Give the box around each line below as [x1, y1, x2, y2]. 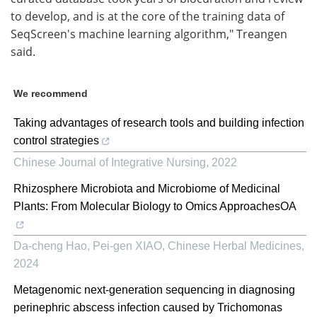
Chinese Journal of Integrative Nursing [13, 156, 206, 168]
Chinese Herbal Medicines [168, 239, 301, 252]
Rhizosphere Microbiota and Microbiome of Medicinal [13, 182, 280, 195]
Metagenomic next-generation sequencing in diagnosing [13, 283, 295, 296]
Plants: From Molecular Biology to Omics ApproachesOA [13, 200, 296, 212]
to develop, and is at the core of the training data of [11, 8, 284, 24]
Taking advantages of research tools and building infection [13, 116, 304, 129]
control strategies [13, 134, 99, 146]
